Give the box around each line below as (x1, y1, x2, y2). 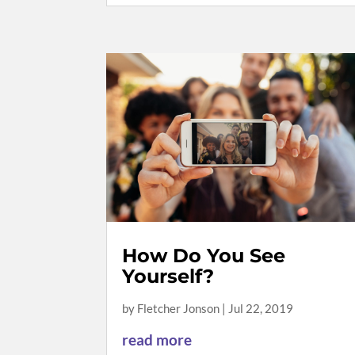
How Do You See (122, 243, 286, 267)
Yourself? (122, 264, 215, 288)
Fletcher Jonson (137, 300, 220, 315)
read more (122, 330, 193, 349)
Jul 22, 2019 (228, 300, 294, 315)
